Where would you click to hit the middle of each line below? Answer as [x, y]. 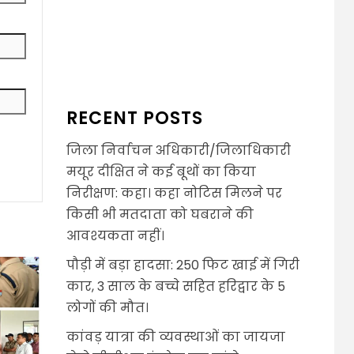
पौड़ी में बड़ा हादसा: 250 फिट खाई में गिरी [183, 265]
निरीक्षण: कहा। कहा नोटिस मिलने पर [174, 194]
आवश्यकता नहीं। [115, 236]
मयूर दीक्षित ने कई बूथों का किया [161, 172]
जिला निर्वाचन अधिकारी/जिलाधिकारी [178, 151]
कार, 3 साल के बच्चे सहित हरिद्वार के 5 [175, 287]
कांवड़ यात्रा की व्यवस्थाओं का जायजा [175, 337]
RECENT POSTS [134, 119]
